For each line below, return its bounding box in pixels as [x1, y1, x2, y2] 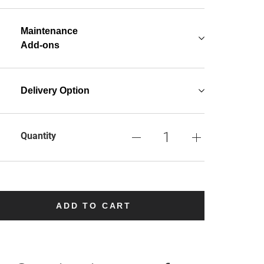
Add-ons [21, 40, 60, 50]
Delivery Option [21, 85, 90, 95]
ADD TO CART [56, 201, 132, 210]
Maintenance [21, 26, 78, 36]
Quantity [21, 130, 57, 141]
